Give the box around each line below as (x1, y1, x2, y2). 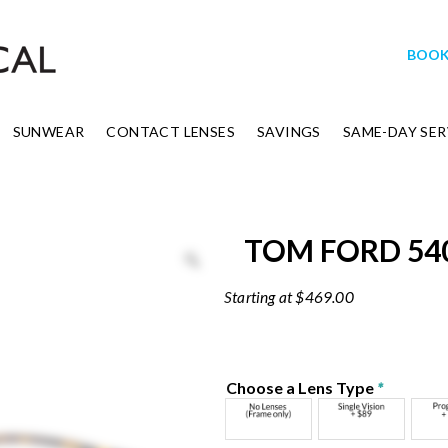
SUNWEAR (12, 123, 85, 140)
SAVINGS (257, 123, 321, 140)
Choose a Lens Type (226, 378, 377, 397)
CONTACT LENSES (106, 123, 236, 140)
